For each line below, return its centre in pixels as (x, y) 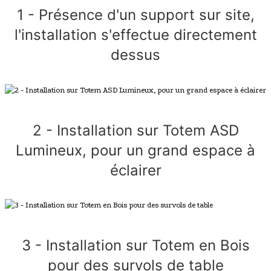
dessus (135, 54)
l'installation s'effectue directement (135, 34)
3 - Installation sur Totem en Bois (135, 246)
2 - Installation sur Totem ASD (135, 130)
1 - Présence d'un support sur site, (135, 15)
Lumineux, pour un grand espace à (135, 150)
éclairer (135, 170)
